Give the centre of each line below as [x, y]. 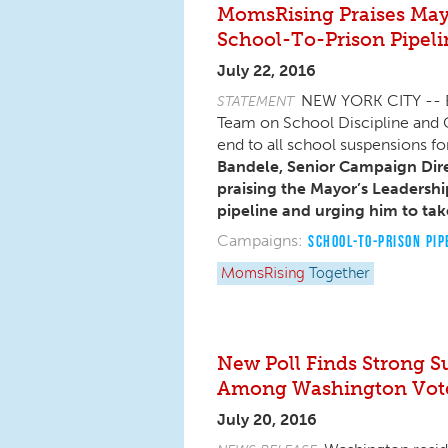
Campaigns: [260, 240]
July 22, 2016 [266, 70]
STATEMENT [255, 101]
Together [339, 274]
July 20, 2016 [267, 419]
